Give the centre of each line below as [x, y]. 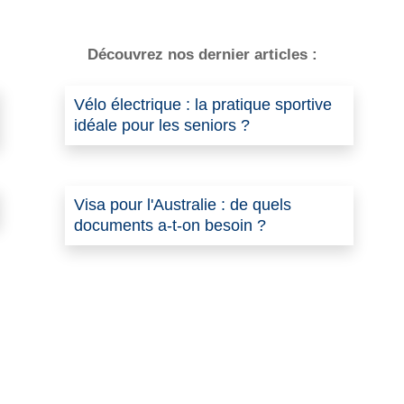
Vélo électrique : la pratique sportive [203, 105]
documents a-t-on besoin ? [170, 226]
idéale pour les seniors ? [162, 126]
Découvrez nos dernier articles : [202, 55]
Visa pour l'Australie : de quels [183, 205]
